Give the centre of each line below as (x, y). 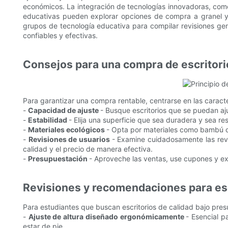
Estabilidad (48, 120)
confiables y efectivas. (60, 36)
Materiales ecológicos (67, 130)
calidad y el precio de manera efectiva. (88, 149)
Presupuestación (59, 159)
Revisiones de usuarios (70, 139)
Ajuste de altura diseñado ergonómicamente (107, 217)
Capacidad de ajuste (64, 110)
